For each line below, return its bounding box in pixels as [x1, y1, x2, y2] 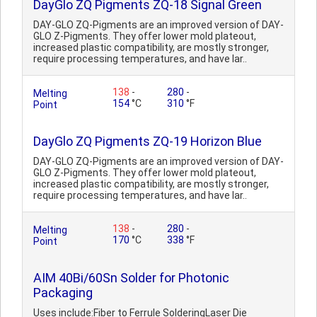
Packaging [33, 285, 93, 300]
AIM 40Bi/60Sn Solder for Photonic [33, 270, 229, 285]
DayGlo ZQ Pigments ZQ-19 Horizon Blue [33, 134, 262, 149]
